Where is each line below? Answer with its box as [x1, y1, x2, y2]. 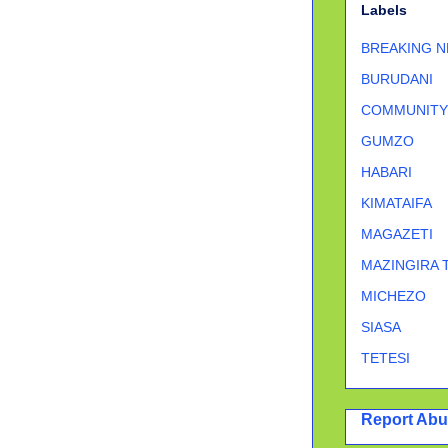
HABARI [361, 163, 412, 180]
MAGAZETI [361, 225, 433, 242]
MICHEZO [361, 287, 426, 304]
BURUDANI [361, 70, 433, 87]
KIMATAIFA [361, 194, 432, 211]
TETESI [361, 349, 410, 366]
